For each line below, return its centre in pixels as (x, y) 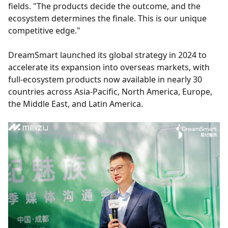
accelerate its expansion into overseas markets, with (109, 67)
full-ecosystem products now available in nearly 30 (105, 79)
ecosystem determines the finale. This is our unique (107, 18)
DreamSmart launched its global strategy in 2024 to (107, 55)
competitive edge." (44, 30)
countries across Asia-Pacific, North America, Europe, (110, 91)
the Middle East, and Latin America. (76, 104)
